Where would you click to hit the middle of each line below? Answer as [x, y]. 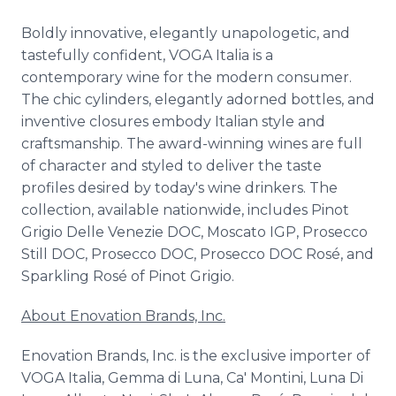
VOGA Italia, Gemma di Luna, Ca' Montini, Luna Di [192, 378]
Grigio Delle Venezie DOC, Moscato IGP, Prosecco [194, 232]
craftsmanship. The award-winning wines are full [192, 144]
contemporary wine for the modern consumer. [187, 77]
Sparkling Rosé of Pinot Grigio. [128, 276]
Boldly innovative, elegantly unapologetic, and [186, 33]
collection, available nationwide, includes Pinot [185, 210]
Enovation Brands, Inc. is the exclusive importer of [196, 356]
